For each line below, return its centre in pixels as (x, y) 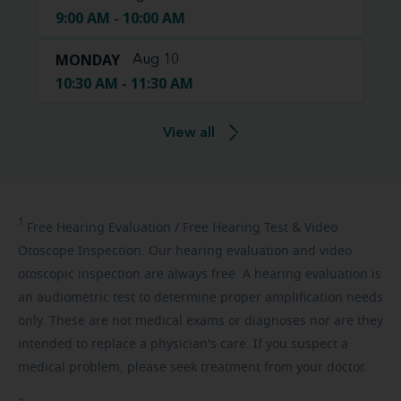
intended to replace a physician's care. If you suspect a (183, 344)
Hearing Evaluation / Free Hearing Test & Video (195, 228)
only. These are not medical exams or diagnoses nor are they (200, 321)
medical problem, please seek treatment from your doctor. (192, 367)
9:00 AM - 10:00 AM (120, 17)
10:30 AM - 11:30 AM (124, 83)
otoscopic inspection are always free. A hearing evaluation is (200, 274)
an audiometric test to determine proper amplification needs (200, 298)
